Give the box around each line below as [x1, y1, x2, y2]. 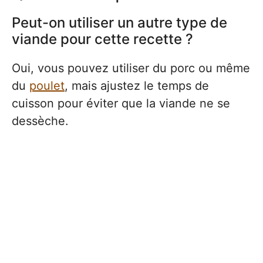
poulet [29, 79, 65, 93]
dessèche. [12, 114, 69, 129]
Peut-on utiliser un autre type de [12, 14, 227, 32]
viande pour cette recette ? [12, 31, 193, 48]
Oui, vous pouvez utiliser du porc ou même [12, 61, 250, 76]
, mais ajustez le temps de [65, 79, 209, 93]
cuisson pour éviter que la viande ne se [12, 96, 230, 111]
